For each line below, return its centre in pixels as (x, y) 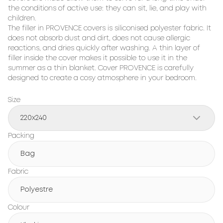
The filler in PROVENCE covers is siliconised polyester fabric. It (110, 28)
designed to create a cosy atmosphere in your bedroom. (102, 78)
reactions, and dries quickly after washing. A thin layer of (104, 48)
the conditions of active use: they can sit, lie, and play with (107, 8)
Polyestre (37, 190)
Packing (21, 136)
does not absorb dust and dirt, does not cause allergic (99, 38)
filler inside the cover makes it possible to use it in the (98, 58)
